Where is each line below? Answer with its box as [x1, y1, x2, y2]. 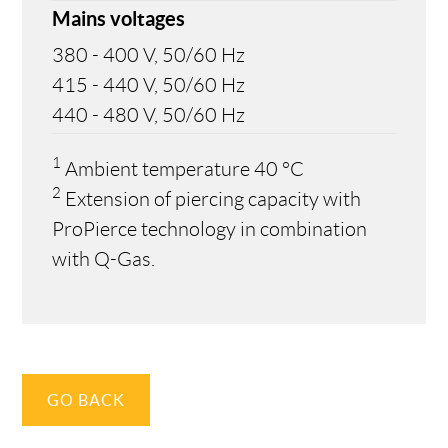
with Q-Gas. [52, 247, 156, 270]
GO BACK [47, 390, 126, 409]
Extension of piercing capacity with [61, 187, 362, 210]
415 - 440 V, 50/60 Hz [52, 73, 246, 96]
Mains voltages [52, 6, 186, 30]
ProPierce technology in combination [52, 217, 368, 240]
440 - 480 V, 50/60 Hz [52, 103, 246, 126]
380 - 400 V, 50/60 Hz [52, 43, 246, 66]
